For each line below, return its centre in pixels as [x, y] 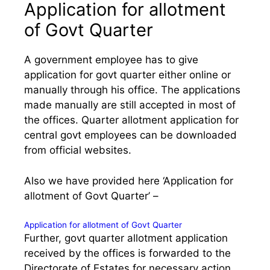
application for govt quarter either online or [127, 75]
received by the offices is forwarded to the [127, 253]
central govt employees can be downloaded [130, 135]
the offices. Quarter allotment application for [131, 120]
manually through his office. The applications [132, 90]
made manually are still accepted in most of [130, 105]
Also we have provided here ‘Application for [129, 181]
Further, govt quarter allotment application [126, 238]
